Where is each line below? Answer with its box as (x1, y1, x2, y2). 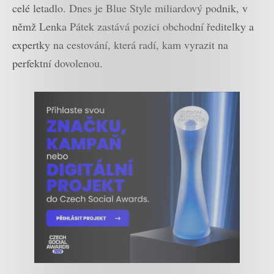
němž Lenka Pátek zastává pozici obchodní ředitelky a (12, 18, 254, 34)
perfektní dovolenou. (12, 55, 103, 70)
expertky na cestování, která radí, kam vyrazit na (12, 37, 228, 52)
